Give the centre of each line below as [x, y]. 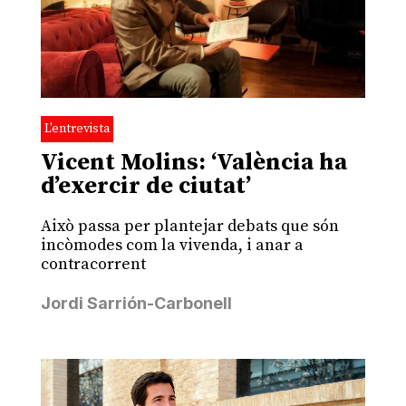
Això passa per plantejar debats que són [189, 227]
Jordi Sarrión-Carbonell [136, 304]
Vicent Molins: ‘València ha [193, 163]
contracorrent [93, 265]
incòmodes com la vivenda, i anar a [172, 246]
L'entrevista [77, 129]
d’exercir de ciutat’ [145, 187]
